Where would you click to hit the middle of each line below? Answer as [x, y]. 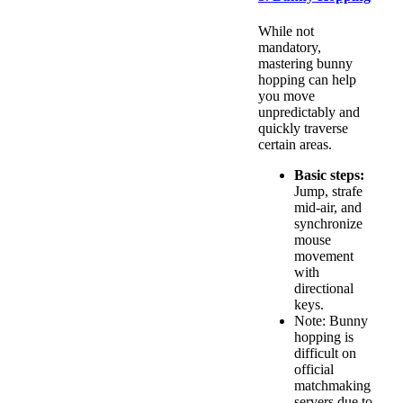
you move [287, 96]
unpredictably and [309, 112]
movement [324, 256]
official [314, 370]
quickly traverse [303, 129]
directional [324, 289]
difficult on [325, 354]
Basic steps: [329, 175]
